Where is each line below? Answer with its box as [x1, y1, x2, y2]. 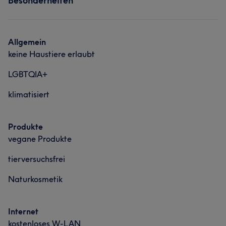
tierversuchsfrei [8, 154, 65, 164]
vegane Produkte [8, 134, 72, 144]
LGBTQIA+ [8, 69, 47, 79]
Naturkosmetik [8, 174, 63, 184]
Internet [8, 206, 38, 216]
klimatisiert [8, 89, 49, 99]
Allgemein [8, 37, 46, 47]
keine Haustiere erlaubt [8, 49, 95, 59]
